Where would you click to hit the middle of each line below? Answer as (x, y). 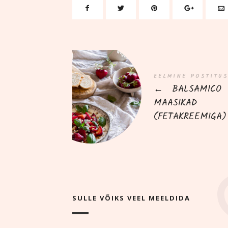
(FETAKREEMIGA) (190, 117)
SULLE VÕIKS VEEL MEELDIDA (131, 198)
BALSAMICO (195, 89)
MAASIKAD (175, 103)
